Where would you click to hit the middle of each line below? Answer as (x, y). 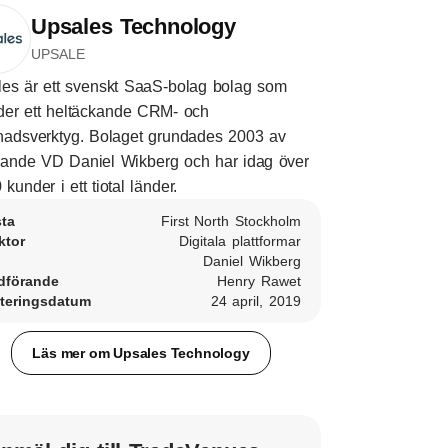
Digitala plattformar (240, 241)
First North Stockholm (230, 221)
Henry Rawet (259, 281)
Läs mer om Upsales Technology (141, 352)
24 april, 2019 (255, 301)
